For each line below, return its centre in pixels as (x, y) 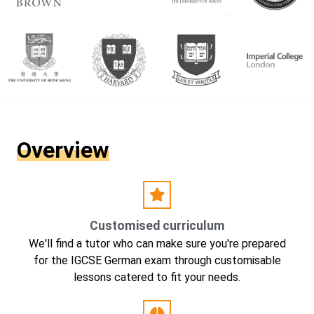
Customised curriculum (157, 226)
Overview (63, 150)
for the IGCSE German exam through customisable (157, 260)
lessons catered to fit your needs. (157, 277)
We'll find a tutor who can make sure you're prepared (157, 244)
